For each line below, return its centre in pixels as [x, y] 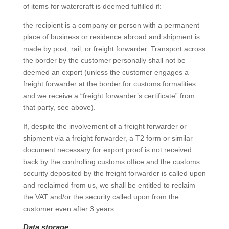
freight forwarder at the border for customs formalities [109, 84]
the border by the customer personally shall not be [104, 60]
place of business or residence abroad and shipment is [111, 37]
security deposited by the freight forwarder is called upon [114, 173]
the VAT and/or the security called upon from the [101, 197]
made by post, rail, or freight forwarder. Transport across [114, 49]
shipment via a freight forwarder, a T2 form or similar [108, 138]
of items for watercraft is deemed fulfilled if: [92, 6]
